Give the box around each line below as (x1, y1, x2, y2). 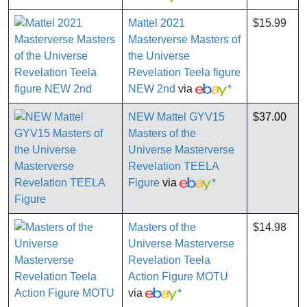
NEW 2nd (128, 83, 175, 95)
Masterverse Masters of (128, 34, 241, 46)
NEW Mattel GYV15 (128, 111, 225, 123)
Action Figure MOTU (128, 271, 228, 283)
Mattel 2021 (128, 17, 185, 29)
